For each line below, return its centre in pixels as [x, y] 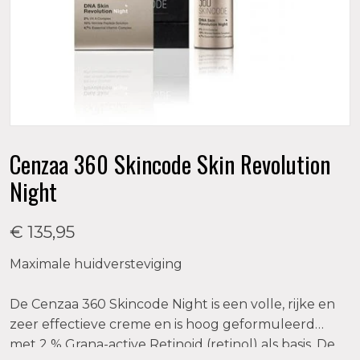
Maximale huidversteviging [96, 264]
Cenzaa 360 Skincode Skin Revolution [170, 164]
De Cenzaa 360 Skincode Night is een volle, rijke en [130, 304]
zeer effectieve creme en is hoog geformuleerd [92, 324]
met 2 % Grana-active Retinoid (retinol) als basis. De [172, 344]
